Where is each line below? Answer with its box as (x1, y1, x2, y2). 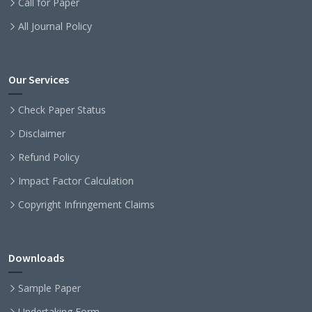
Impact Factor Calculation (18, 174, 134, 188)
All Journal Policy (18, 19, 92, 33)
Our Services (8, 72, 69, 87)
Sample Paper (18, 281, 81, 295)
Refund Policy (18, 150, 79, 164)
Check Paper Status (18, 103, 106, 117)
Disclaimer (18, 127, 65, 141)
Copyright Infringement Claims (18, 198, 155, 212)
